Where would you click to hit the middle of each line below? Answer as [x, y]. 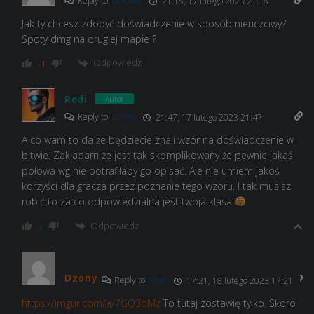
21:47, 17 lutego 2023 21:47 [208, 117]
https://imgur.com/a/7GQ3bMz [91, 303]
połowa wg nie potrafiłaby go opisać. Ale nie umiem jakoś [151, 170]
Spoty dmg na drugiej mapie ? [89, 39]
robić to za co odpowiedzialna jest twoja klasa [128, 201]
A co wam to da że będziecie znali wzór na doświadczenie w [158, 139]
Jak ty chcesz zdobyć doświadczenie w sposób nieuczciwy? [154, 24]
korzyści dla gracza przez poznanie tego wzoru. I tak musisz [156, 186]
